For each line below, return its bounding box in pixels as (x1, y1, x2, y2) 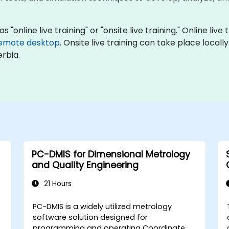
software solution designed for (33, 212, 148, 222)
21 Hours (41, 179, 72, 189)
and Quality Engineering (31, 159, 139, 171)
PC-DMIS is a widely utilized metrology (33, 201, 172, 212)
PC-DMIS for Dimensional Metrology (31, 148, 190, 161)
